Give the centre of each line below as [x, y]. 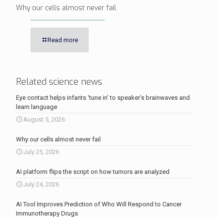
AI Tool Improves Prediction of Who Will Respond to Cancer [99, 204]
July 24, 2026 [41, 184]
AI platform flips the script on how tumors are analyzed [93, 172]
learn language [37, 107]
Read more [63, 40]
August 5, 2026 [44, 119]
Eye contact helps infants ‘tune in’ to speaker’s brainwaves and [103, 98]
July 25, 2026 [41, 152]
